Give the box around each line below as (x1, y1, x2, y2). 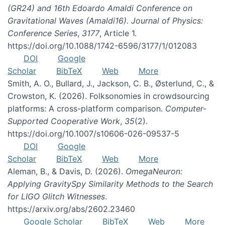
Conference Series (8, 28, 77, 38)
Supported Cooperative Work (8, 116, 120, 126)
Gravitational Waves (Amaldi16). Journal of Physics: (8, 16, 203, 26)
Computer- (165, 103, 206, 114)
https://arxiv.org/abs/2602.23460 (8, 204, 135, 214)
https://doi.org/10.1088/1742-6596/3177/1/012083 (8, 41, 197, 51)
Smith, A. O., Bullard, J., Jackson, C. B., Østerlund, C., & (8, 78, 214, 88)
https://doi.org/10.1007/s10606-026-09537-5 (8, 129, 179, 139)
